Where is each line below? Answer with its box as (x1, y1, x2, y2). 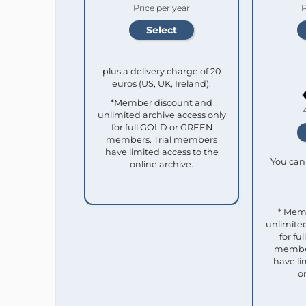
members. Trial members (106, 134, 217, 145)
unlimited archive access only (97, 109, 226, 120)
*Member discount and (111, 97, 212, 108)
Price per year (133, 2, 190, 13)
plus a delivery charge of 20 (102, 66, 221, 76)
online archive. (130, 158, 193, 169)
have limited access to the (105, 146, 219, 157)
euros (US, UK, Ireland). (112, 78, 211, 89)
